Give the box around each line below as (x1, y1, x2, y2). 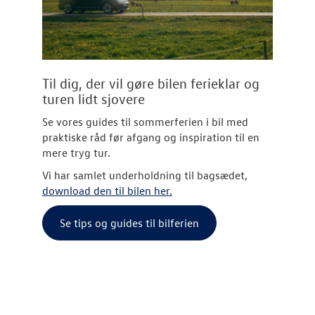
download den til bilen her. (42, 184, 172, 198)
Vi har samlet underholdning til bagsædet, (42, 168, 247, 183)
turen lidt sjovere (42, 90, 145, 108)
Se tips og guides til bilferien (60, 216, 199, 231)
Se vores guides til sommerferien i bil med (42, 115, 248, 129)
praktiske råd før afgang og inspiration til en (42, 130, 259, 145)
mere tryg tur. (42, 146, 110, 160)
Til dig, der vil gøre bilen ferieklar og (42, 75, 259, 92)
